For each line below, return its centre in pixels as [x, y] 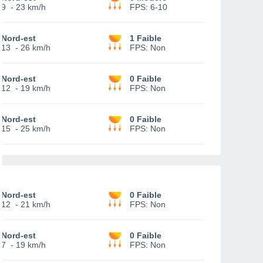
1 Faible [146, 38]
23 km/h [31, 7]
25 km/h [36, 129]
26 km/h [36, 48]
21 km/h [36, 204]
